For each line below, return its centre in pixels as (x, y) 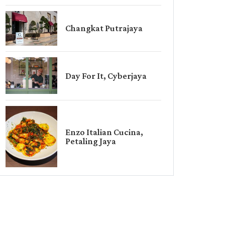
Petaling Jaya (91, 141)
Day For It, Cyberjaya (106, 76)
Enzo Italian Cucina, (104, 132)
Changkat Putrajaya (104, 28)
